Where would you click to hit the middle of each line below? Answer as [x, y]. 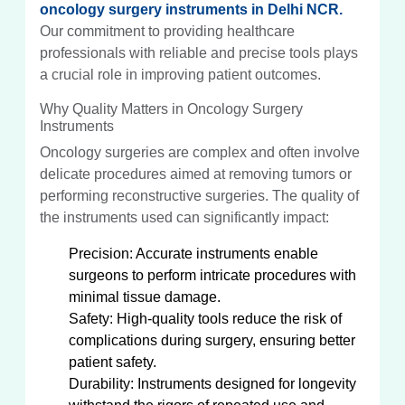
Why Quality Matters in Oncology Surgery [171, 108]
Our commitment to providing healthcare [167, 31]
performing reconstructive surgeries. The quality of [199, 195]
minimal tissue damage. [145, 297]
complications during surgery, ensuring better [212, 340]
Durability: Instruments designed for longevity [212, 383]
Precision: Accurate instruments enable [193, 253]
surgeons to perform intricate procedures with [212, 275]
